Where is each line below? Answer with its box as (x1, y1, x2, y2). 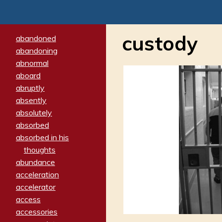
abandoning (16, 45, 57, 55)
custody (122, 31, 198, 56)
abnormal (16, 57, 49, 68)
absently (16, 95, 47, 105)
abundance (16, 157, 55, 167)
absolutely (16, 107, 52, 117)
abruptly (16, 82, 45, 93)
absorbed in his (16, 132, 69, 142)
